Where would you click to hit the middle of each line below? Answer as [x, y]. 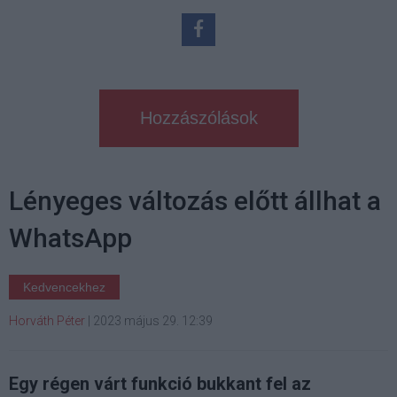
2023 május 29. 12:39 [153, 321]
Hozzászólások [198, 118]
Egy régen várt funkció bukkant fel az [160, 384]
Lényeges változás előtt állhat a [195, 201]
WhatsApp [70, 238]
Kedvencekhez [64, 288]
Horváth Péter [47, 321]
